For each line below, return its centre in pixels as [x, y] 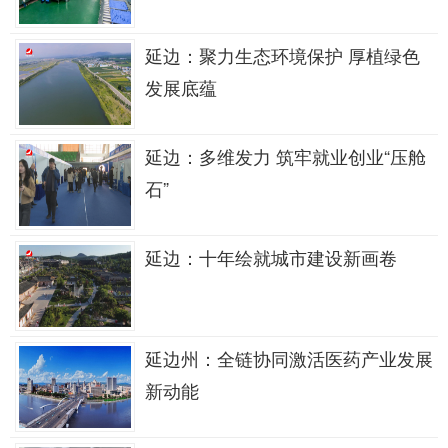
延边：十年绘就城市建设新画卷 [271, 257]
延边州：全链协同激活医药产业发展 [289, 358]
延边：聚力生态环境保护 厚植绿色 [282, 55]
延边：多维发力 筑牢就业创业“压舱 [285, 156]
